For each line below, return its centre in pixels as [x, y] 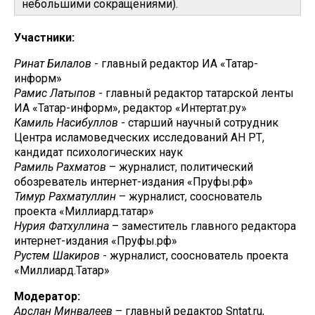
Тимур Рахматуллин [65, 197]
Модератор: [47, 296]
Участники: [44, 38]
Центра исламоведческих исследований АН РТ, [139, 137]
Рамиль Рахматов [60, 167]
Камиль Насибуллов [66, 123]
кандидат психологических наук [98, 152]
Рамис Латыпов [55, 93]
